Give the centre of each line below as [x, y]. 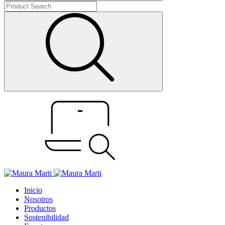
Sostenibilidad [46, 217]
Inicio [33, 190]
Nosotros [38, 199]
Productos [40, 208]
